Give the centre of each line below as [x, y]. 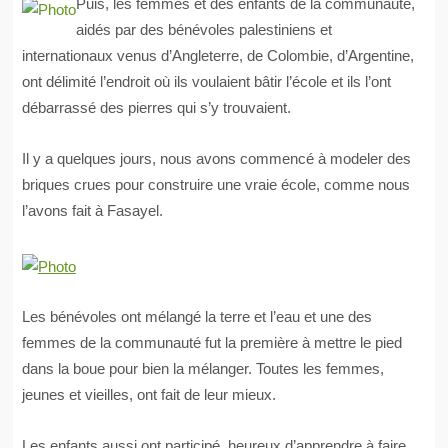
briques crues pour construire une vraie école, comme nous [215, 184]
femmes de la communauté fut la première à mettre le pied [211, 343]
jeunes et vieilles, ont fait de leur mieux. [148, 395]
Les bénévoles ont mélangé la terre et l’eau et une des [196, 317]
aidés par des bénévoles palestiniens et [203, 30]
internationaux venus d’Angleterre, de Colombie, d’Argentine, [217, 56]
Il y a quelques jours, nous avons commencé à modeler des [216, 158]
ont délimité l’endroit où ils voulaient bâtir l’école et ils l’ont [206, 82]
